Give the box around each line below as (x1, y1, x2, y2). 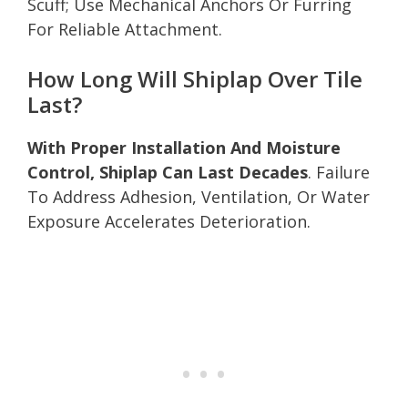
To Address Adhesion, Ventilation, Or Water (27, 185, 370, 208)
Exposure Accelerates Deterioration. (27, 209, 311, 232)
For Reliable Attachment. (27, 17, 222, 40)
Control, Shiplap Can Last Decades (27, 160, 308, 183)
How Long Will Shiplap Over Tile (27, 63, 362, 94)
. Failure (308, 160, 370, 183)
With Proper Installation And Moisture (27, 136, 341, 158)
